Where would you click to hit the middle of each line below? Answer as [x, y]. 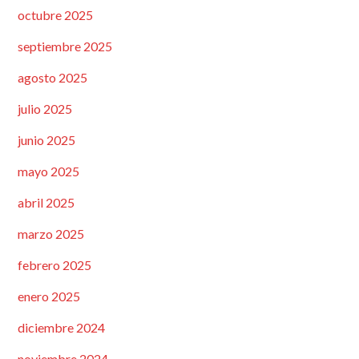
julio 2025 [44, 108]
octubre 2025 [55, 14]
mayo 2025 [48, 171]
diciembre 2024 [61, 327]
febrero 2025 [54, 264]
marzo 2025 [50, 233]
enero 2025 [48, 296]
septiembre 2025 [65, 46]
